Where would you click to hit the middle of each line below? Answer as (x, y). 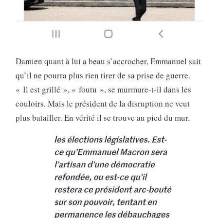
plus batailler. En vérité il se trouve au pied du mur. (102, 118)
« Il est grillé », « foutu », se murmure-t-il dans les (103, 90)
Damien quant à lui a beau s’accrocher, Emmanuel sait (108, 61)
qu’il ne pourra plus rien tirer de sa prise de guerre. (103, 75)
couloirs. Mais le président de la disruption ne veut (102, 104)
